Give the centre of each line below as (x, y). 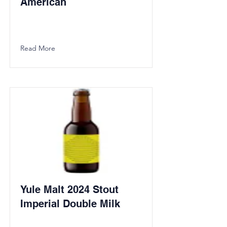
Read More (38, 48)
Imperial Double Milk (70, 204)
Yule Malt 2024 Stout (69, 190)
